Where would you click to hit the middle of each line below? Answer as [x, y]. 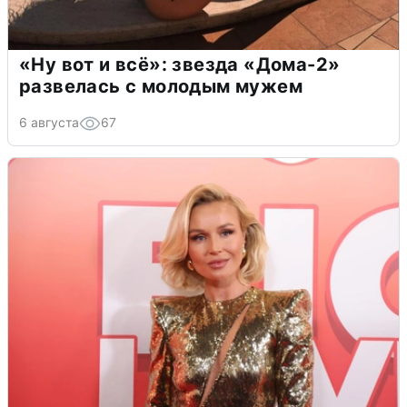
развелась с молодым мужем [161, 87]
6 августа [49, 123]
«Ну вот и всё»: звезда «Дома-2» [180, 65]
